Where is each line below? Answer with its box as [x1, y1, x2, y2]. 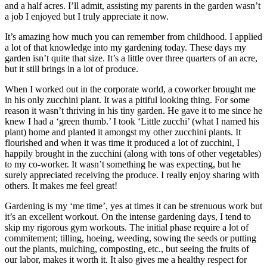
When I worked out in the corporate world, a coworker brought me [5, 84, 256, 95]
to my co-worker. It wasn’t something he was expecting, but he [5, 159, 241, 170]
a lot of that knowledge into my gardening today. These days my [5, 42, 246, 53]
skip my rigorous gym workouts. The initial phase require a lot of [5, 222, 249, 233]
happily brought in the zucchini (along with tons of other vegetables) [5, 148, 261, 159]
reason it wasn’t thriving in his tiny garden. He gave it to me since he [5, 105, 262, 116]
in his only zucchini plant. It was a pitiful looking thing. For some [5, 95, 250, 105]
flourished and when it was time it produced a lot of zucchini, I [5, 138, 240, 148]
